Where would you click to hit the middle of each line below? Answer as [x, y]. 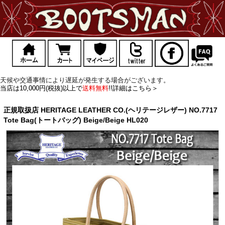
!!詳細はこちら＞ [133, 88]
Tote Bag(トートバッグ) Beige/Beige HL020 [76, 120]
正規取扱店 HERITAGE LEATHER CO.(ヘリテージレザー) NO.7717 [110, 110]
